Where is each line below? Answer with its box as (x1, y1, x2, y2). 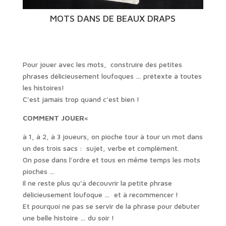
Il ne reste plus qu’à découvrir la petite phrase (22, 178, 172, 187)
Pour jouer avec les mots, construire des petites (22, 60, 182, 69)
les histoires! (22, 83, 64, 92)
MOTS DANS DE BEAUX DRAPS (50, 13, 176, 24)
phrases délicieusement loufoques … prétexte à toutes (22, 71, 202, 80)
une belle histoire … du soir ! (22, 213, 114, 222)
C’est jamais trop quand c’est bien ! (22, 94, 139, 103)
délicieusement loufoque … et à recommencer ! (22, 190, 178, 199)
